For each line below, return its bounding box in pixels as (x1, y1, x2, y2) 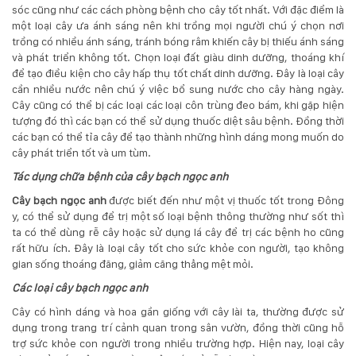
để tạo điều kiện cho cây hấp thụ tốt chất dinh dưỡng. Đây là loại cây (12, 66, 344, 79)
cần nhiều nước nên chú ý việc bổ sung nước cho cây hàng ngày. (12, 82, 344, 95)
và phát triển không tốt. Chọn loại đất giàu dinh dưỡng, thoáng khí (12, 50, 344, 64)
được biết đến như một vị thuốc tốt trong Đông (106, 193, 345, 207)
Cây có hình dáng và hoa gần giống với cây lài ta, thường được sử (12, 304, 344, 318)
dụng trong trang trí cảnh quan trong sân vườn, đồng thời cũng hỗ (12, 320, 344, 334)
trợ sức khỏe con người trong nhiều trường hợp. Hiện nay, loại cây (12, 336, 344, 350)
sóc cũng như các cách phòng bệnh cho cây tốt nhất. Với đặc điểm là (12, 2, 344, 16)
